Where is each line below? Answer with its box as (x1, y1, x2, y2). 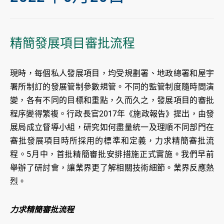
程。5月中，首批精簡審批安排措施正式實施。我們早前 (10, 149, 214, 159)
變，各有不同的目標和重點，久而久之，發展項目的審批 (10, 95, 214, 105)
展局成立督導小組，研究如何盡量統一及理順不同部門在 (10, 122, 214, 132)
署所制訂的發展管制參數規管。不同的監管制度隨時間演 (10, 82, 214, 92)
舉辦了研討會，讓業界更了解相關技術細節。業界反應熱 (10, 163, 214, 173)
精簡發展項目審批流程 (10, 36, 135, 51)
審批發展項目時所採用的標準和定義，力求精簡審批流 (10, 136, 214, 146)
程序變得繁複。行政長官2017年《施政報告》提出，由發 (10, 109, 214, 119)
